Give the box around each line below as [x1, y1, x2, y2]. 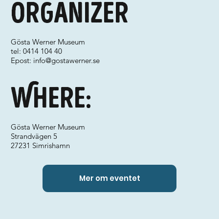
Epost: [11, 56, 34, 65]
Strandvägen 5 [11, 131, 58, 141]
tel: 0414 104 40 [11, 46, 63, 56]
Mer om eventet [79, 173, 140, 184]
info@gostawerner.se [33, 56, 100, 65]
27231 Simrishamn [11, 141, 70, 150]
